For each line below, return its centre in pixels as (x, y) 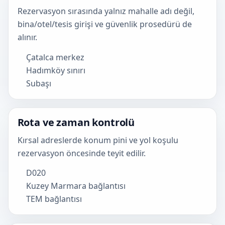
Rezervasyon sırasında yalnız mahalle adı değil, (106, 11)
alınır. (27, 37)
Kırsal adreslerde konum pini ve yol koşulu (98, 140)
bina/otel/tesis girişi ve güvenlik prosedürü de (104, 24)
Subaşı (39, 83)
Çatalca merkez (55, 57)
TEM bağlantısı (54, 199)
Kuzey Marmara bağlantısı (76, 186)
